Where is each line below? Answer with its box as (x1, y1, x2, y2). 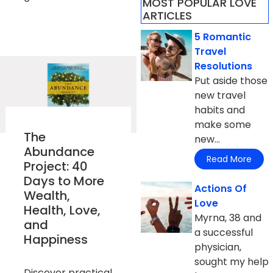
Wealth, (23, 186, 70, 204)
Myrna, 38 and (194, 210, 262, 225)
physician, (194, 239, 242, 254)
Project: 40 (23, 157, 88, 175)
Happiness (23, 230, 88, 248)
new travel (194, 88, 246, 103)
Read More (207, 152, 252, 165)
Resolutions (194, 59, 253, 74)
